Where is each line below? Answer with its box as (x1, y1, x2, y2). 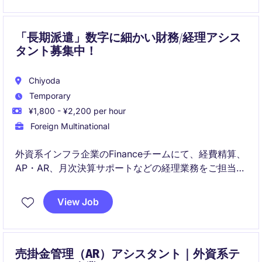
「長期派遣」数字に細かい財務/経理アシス (15, 30, 241, 45)
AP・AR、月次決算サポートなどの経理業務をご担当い (15, 162, 246, 174)
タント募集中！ (15, 43, 97, 58)
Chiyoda (26, 75, 60, 85)
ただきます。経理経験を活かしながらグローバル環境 (15, 176, 240, 188)
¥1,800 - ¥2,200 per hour (26, 106, 126, 116)
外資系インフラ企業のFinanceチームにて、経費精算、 (15, 148, 246, 160)
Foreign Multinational (28, 121, 109, 131)
